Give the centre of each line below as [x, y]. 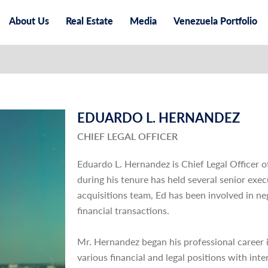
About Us [29, 21]
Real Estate [89, 21]
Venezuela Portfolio [215, 21]
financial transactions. [124, 210]
